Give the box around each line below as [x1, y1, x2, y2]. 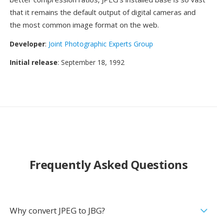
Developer [10, 39, 45, 48]
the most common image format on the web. [10, 20, 159, 30]
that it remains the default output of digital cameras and [10, 7, 196, 17]
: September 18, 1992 [58, 58, 124, 67]
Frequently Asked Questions [29, 156, 188, 172]
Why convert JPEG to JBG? [10, 205, 105, 216]
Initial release [10, 58, 58, 67]
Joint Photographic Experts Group [48, 39, 153, 48]
